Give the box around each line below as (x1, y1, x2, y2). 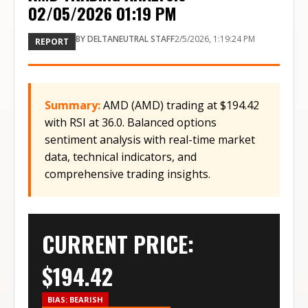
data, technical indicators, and (45, 149, 197, 164)
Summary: (45, 98, 100, 113)
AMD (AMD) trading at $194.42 (103, 98, 259, 113)
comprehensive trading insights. (45, 166, 210, 181)
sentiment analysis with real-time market (45, 132, 255, 147)
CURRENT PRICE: (42, 228, 194, 260)
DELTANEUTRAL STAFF (87, 33, 175, 45)
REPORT (35, 36, 69, 47)
